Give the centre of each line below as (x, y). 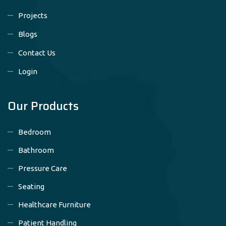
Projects (33, 15)
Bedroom (35, 132)
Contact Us (37, 52)
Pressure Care (43, 168)
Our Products (43, 106)
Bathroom (36, 150)
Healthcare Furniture (54, 204)
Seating (31, 186)
